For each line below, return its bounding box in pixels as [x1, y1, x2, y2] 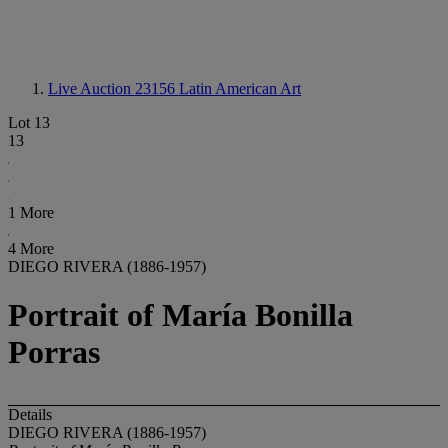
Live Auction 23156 [48, 80, 179, 97]
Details [8, 405, 52, 423]
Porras [8, 334, 100, 371]
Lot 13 [8, 114, 50, 131]
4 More [8, 240, 54, 257]
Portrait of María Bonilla [8, 297, 353, 334]
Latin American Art [179, 80, 301, 97]
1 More [8, 204, 54, 221]
